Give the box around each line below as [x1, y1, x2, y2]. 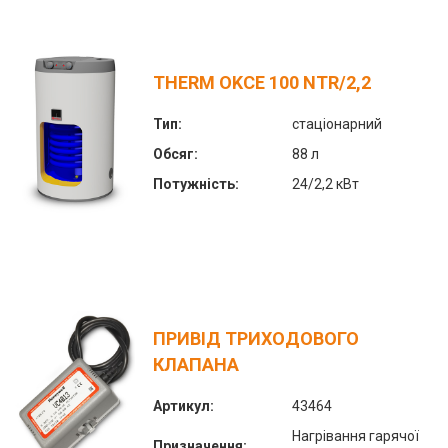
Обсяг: [153, 145, 198, 162]
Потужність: [153, 175, 239, 192]
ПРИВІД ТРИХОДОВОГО [153, 327, 359, 349]
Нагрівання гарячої [292, 427, 419, 444]
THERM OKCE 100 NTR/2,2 [153, 71, 371, 93]
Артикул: [153, 397, 214, 414]
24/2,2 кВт [292, 175, 359, 192]
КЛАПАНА [153, 353, 239, 375]
